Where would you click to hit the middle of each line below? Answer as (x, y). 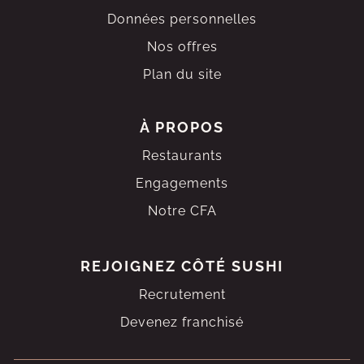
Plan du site (182, 74)
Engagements (182, 183)
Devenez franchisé (182, 322)
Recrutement (182, 295)
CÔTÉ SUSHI (232, 266)
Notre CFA (182, 211)
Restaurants (182, 156)
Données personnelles (182, 19)
